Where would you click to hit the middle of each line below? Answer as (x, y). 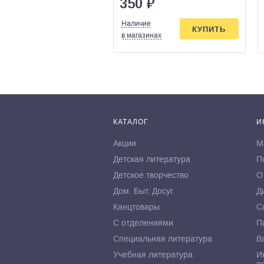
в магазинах (141, 35)
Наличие (136, 24)
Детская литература (152, 159)
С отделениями (143, 223)
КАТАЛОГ (131, 122)
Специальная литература (163, 239)
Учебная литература (153, 255)
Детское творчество (151, 175)
